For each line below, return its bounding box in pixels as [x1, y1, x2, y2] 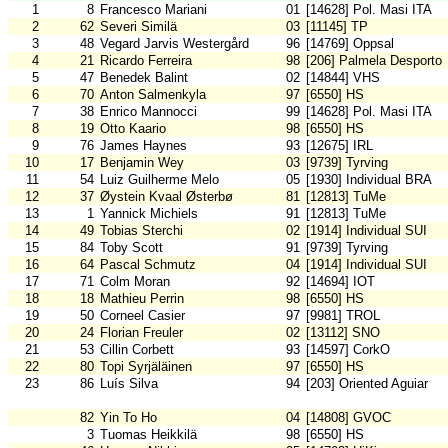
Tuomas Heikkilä [100, 427, 197, 443]
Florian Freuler [100, 325, 183, 341]
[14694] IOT [306, 274, 375, 290]
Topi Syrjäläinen [100, 359, 192, 375]
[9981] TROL [306, 308, 380, 324]
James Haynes [100, 138, 187, 154]
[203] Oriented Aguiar [306, 376, 428, 392]
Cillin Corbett [100, 342, 174, 358]
